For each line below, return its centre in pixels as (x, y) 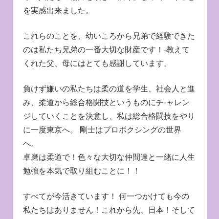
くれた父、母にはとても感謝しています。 (97, 63)
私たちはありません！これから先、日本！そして (109, 210)
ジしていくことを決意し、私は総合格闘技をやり (109, 116)
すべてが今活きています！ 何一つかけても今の (106, 196)
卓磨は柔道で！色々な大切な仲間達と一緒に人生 (109, 157)
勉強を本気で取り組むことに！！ (81, 171)
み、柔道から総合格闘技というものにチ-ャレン (106, 102)
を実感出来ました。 (58, 11)
